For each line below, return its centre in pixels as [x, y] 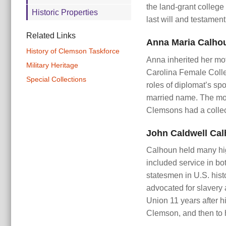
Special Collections [56, 79]
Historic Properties [65, 12]
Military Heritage [52, 65]
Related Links [51, 35]
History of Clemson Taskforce [73, 51]
